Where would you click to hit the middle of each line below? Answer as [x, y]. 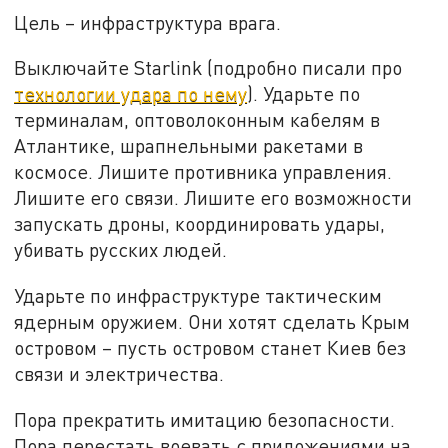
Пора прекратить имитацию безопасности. [205, 419]
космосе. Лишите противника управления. [203, 172]
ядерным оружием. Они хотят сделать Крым [212, 321]
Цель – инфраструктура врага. [148, 22]
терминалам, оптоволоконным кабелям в [197, 120]
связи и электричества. [119, 373]
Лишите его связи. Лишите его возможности [213, 198]
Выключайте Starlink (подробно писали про [208, 68]
